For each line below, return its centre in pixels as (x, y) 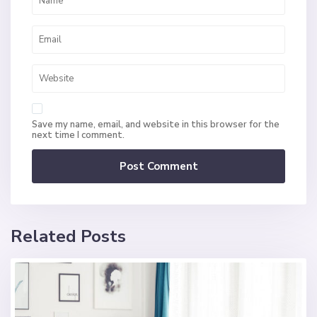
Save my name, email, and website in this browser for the (156, 125)
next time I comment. (79, 136)
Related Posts (69, 237)
